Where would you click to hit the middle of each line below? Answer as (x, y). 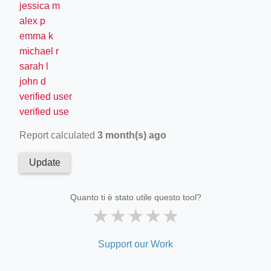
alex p (32, 21)
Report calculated (58, 135)
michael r (39, 51)
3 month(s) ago (132, 135)
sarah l (34, 66)
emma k (36, 36)
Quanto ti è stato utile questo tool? (135, 197)
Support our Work (135, 244)
